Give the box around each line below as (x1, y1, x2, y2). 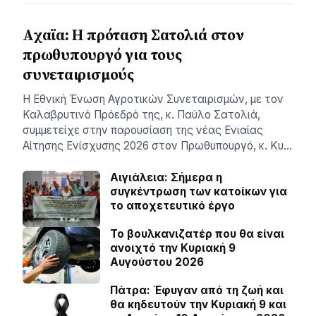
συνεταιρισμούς (23, 63, 134, 85)
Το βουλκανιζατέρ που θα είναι (110, 226, 284, 241)
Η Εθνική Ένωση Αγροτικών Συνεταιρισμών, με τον (23, 92, 284, 106)
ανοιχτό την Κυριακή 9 (110, 241, 236, 255)
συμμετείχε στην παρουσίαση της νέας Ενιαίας (23, 123, 263, 137)
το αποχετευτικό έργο (110, 198, 235, 212)
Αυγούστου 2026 (110, 255, 204, 269)
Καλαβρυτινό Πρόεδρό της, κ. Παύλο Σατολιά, (23, 107, 260, 121)
